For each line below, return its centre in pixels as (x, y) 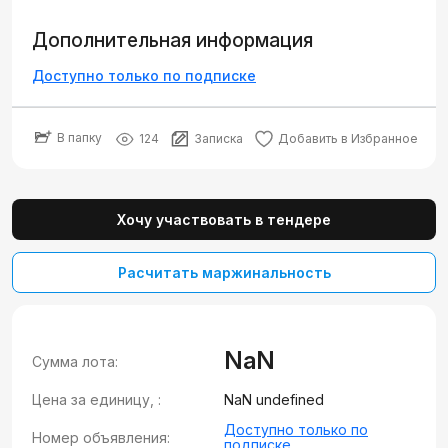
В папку (79, 137)
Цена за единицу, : (96, 399)
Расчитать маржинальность (224, 272)
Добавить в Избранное (348, 138)
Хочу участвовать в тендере (224, 219)
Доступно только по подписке (144, 75)
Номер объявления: (101, 437)
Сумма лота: (75, 361)
